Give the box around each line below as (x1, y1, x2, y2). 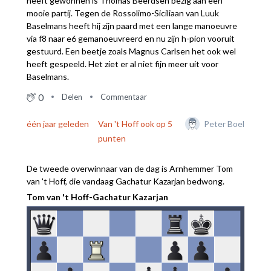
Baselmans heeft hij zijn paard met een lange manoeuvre (26, 20, 237, 31)
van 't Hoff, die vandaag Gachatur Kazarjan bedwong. (26, 175, 224, 186)
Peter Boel (204, 119, 245, 129)
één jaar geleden (26, 118, 89, 129)
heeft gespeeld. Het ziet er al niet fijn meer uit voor (26, 58, 218, 69)
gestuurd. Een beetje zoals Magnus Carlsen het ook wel (26, 45, 236, 56)
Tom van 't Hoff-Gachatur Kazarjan (26, 191, 168, 202)
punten (97, 132, 126, 143)
